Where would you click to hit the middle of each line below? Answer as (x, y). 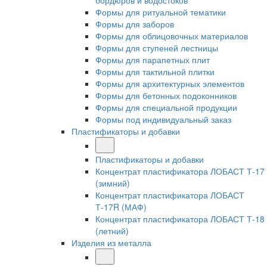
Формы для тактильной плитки (155, 72)
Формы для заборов (135, 24)
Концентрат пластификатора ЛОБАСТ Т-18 (180, 219)
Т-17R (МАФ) (121, 207)
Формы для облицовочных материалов (172, 36)
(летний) (112, 231)
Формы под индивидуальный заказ (163, 119)
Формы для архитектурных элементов (170, 83)
